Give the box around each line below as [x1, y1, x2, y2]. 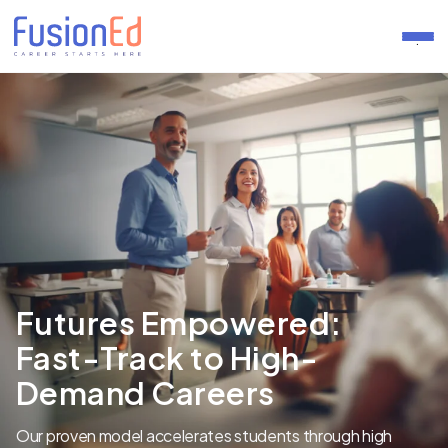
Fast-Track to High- [16, 338, 319, 377]
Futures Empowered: [16, 303, 342, 342]
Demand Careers [16, 373, 275, 412]
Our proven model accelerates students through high [16, 425, 393, 446]
